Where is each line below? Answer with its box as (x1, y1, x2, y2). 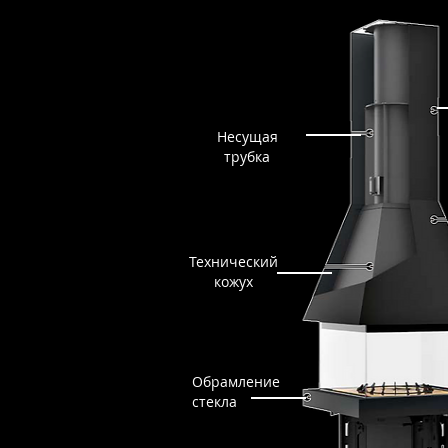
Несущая (216, 127, 278, 146)
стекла (192, 392, 237, 411)
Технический (188, 252, 278, 271)
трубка (224, 147, 270, 166)
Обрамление (192, 372, 280, 391)
